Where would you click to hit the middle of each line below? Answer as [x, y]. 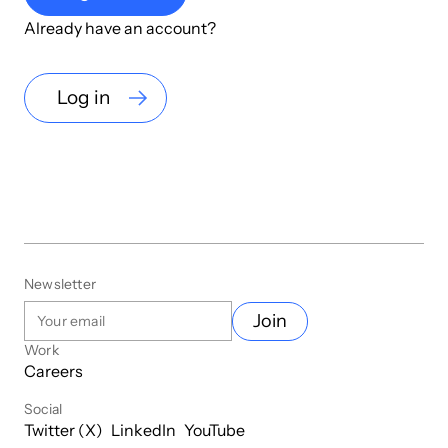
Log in [83, 98]
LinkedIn [143, 430]
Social [43, 409]
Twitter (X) [63, 430]
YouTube [214, 430]
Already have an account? [120, 28]
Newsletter [60, 284]
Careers [53, 371]
